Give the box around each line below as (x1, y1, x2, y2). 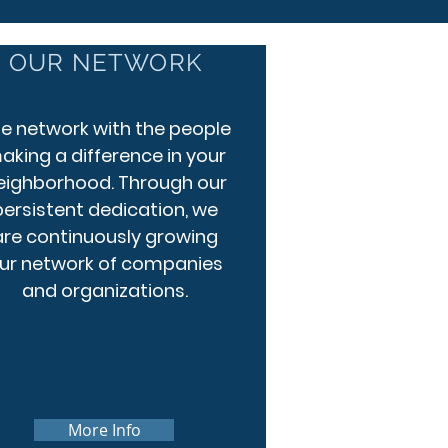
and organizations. (22, 278, 189, 303)
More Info (67, 419, 141, 441)
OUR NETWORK (8, 48, 203, 77)
